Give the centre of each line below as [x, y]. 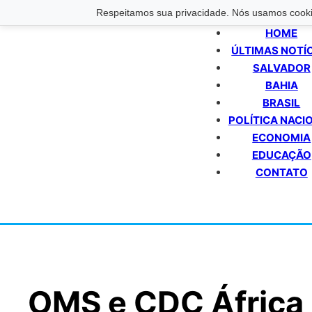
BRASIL [282, 103]
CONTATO [281, 172]
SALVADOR [281, 68]
